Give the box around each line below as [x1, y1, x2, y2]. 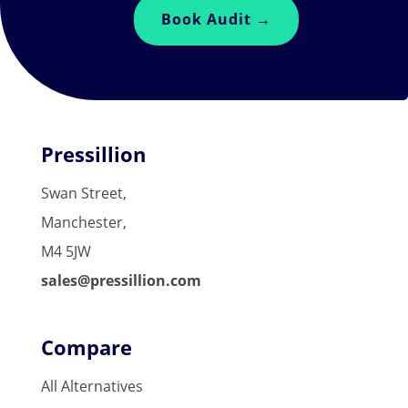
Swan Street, [40, 183, 127, 204]
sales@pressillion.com [40, 270, 201, 291]
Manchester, [40, 212, 127, 233]
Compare [40, 333, 132, 362]
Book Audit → [161, 9, 272, 30]
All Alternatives [40, 376, 143, 397]
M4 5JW [40, 241, 91, 262]
